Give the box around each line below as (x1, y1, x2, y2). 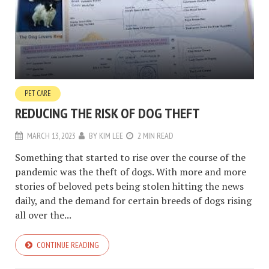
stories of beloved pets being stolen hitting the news (15, 179, 244, 193)
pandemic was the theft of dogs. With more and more (15, 165, 246, 178)
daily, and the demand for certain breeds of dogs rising (15, 193, 252, 207)
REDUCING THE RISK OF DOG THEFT (15, 103, 200, 122)
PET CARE (25, 88, 51, 98)
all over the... (15, 208, 71, 222)
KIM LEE (99, 130, 123, 141)
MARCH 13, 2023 (27, 130, 76, 141)
